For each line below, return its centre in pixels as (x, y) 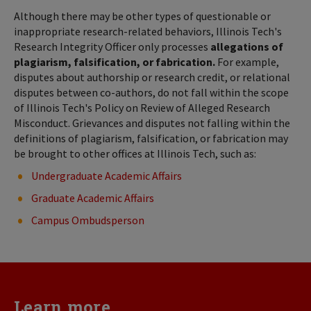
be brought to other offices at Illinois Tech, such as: (135, 154)
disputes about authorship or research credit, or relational (152, 77)
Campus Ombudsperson (88, 220)
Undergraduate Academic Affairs (107, 176)
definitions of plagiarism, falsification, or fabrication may (151, 138)
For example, (247, 62)
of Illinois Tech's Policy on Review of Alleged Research (142, 108)
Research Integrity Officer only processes (111, 47)
